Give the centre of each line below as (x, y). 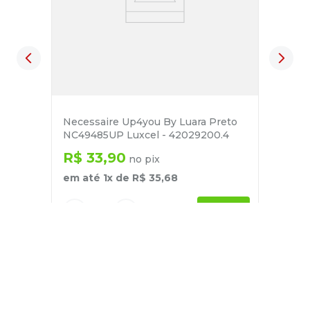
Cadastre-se (111, 283)
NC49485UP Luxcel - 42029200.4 (146, 135)
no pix (143, 159)
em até (83, 178)
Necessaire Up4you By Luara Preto (150, 122)
